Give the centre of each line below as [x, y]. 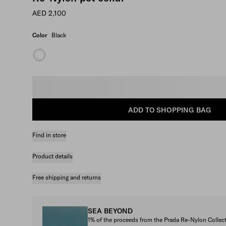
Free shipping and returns [67, 177]
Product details [52, 156]
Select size [58, 87]
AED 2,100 [49, 13]
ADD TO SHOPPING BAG [169, 110]
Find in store [49, 135]
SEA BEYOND [110, 211]
